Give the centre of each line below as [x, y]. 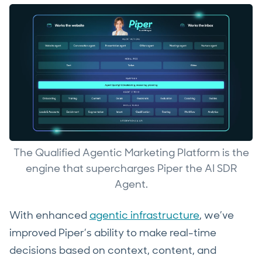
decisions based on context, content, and [113, 251]
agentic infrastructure [144, 216]
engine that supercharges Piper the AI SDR [131, 169]
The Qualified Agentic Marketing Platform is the [131, 153]
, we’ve [217, 216]
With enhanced [49, 216]
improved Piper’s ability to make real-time [113, 233]
